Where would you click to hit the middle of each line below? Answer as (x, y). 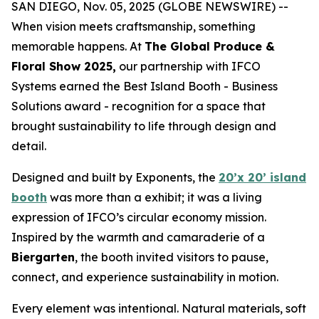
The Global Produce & (210, 46)
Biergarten (43, 257)
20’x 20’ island (262, 177)
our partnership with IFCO (188, 66)
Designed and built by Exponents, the (115, 177)
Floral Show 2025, (64, 66)
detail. (29, 146)
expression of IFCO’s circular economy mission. (139, 217)
